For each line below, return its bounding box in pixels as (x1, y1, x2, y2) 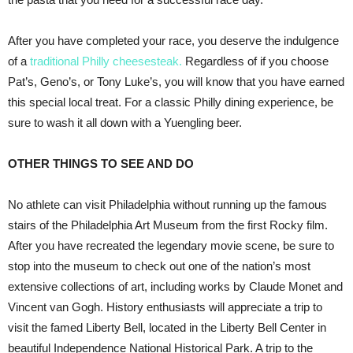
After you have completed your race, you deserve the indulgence (8, 33, 339, 47)
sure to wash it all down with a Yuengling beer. (8, 115, 242, 129)
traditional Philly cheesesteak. (30, 54, 182, 68)
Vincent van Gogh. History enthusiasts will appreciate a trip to (8, 299, 322, 314)
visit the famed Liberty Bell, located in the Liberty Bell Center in (8, 320, 326, 334)
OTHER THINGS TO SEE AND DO (8, 156, 194, 170)
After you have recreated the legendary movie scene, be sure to (8, 238, 334, 252)
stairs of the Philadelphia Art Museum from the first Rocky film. (8, 217, 328, 232)
